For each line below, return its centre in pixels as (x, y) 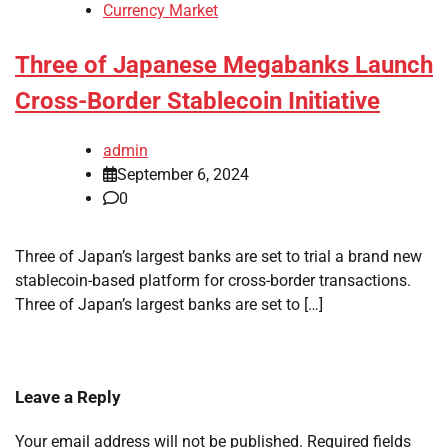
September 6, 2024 (183, 175)
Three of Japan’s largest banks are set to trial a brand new (218, 257)
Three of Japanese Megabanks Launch (224, 65)
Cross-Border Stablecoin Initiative (197, 101)
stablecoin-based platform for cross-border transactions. (213, 281)
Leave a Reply (68, 397)
